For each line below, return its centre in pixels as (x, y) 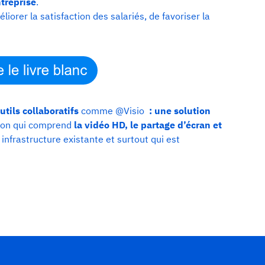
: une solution (177, 110)
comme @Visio (112, 110)
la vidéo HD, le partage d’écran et (147, 125)
